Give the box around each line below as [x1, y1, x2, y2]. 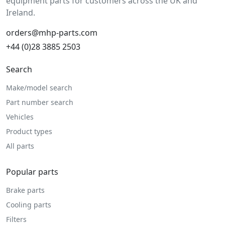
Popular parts [6, 166, 58, 178]
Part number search [6, 97, 73, 107]
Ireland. [6, 7, 35, 19]
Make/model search [6, 83, 72, 93]
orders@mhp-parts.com [6, 27, 97, 39]
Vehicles [6, 112, 34, 122]
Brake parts [6, 185, 45, 195]
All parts [6, 141, 34, 151]
